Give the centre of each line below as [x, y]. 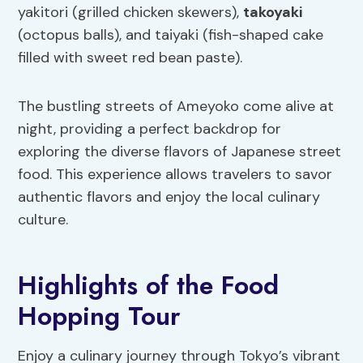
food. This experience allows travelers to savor [175, 175]
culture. [43, 220]
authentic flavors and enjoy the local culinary [169, 197]
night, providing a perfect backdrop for [150, 129]
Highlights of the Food [149, 286]
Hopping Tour [100, 316]
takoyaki [273, 13]
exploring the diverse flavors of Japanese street [180, 152]
